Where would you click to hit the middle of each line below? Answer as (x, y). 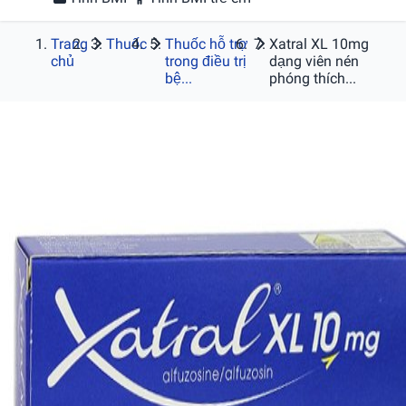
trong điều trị (206, 61)
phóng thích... (312, 78)
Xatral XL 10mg (319, 44)
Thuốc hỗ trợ (207, 44)
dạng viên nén (314, 61)
